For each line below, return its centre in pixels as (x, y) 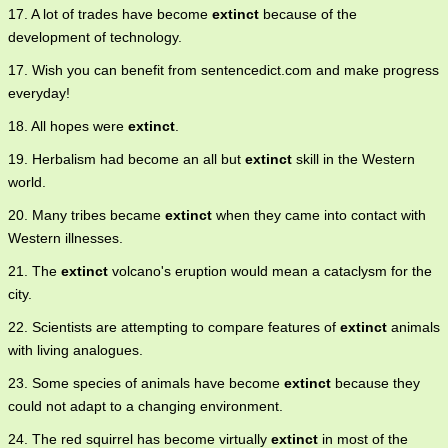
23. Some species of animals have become (146, 383)
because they (375, 383)
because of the (308, 14)
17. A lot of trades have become (110, 14)
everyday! (39, 93)
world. (27, 182)
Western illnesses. (65, 238)
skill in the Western (353, 159)
